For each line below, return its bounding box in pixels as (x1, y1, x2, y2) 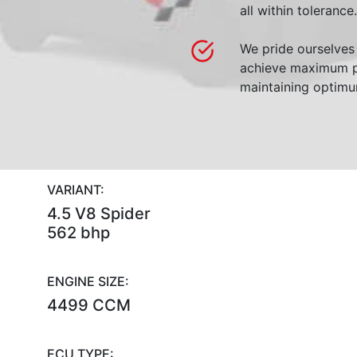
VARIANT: (46, 182, 104, 198)
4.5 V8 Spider (46, 204, 151, 223)
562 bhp (46, 223, 110, 242)
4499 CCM (46, 296, 131, 315)
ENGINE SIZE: (46, 273, 129, 289)
